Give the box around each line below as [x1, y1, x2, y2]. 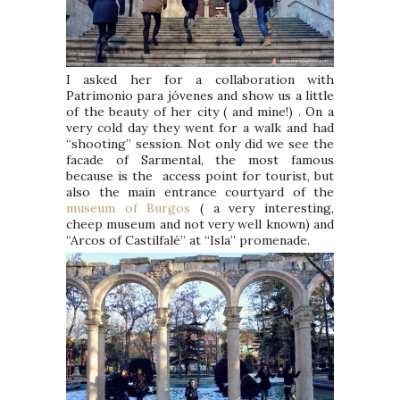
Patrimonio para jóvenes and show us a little [66, 87, 334, 104]
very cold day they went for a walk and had [66, 119, 334, 136]
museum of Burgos [66, 199, 200, 216]
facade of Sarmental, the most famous [66, 151, 334, 168]
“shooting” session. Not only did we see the [66, 135, 334, 152]
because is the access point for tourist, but [66, 167, 334, 184]
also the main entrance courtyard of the [66, 183, 334, 200]
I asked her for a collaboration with [66, 71, 334, 87]
